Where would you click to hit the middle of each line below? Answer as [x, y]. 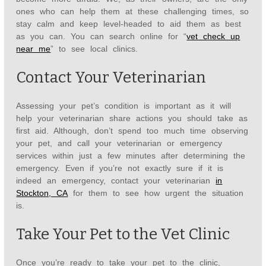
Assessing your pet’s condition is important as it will [124, 106]
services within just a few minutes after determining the [131, 156]
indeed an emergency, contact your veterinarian [116, 181]
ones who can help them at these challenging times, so [133, 12]
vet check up [213, 37]
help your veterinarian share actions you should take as [132, 118]
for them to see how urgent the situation [156, 193]
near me [34, 49]
